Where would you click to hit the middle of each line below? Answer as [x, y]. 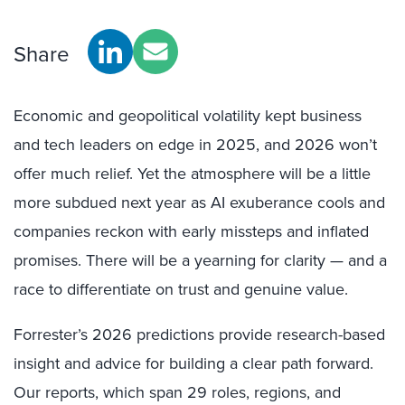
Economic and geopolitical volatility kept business [188, 115]
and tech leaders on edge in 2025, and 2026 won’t [195, 144]
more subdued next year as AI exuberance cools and [199, 202]
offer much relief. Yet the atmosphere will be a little [192, 173]
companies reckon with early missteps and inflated [191, 231]
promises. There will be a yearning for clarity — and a [200, 260]
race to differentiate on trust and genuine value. [181, 289]
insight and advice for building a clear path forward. [193, 363]
